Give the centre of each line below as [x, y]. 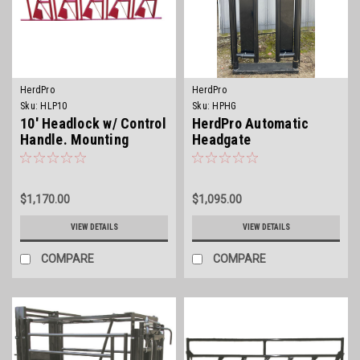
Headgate [221, 139]
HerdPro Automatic [251, 123]
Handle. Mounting [74, 139]
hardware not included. [90, 155]
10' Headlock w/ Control [93, 123]
